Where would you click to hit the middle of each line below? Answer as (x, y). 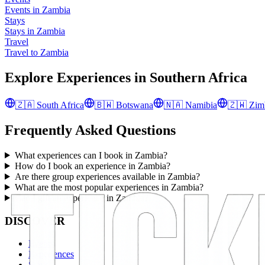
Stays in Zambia (35, 31)
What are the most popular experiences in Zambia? (109, 187)
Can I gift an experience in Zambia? (81, 198)
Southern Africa (198, 78)
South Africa (60, 105)
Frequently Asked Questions (90, 130)
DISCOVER (35, 221)
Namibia (201, 105)
